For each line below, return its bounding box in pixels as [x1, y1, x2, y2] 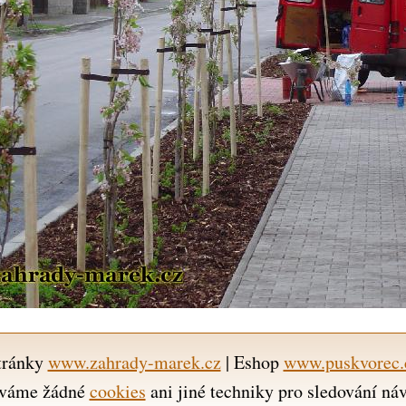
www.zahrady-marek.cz [47, 349, 221, 374]
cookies [89, 378, 146, 403]
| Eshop [220, 349, 284, 374]
